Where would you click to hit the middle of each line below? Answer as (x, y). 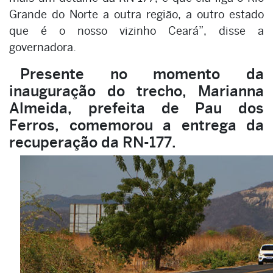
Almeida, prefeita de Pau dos (136, 108)
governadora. (43, 47)
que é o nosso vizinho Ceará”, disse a (136, 30)
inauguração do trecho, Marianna (136, 90)
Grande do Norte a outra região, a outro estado (136, 14)
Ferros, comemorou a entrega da (136, 125)
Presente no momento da (142, 73)
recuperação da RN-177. (94, 142)
